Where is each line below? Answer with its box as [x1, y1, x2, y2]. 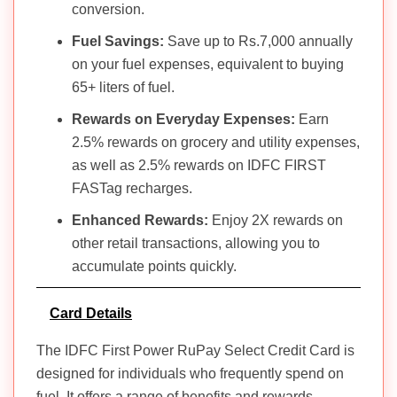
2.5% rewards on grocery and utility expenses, [72, 134, 360, 150]
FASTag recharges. [72, 180, 192, 196]
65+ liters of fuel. [72, 79, 175, 95]
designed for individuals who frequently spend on [36, 365, 344, 381]
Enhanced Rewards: [72, 212, 212, 228]
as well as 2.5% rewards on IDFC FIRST [72, 157, 326, 173]
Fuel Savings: [72, 33, 167, 49]
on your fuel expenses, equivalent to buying [72, 56, 344, 72]
